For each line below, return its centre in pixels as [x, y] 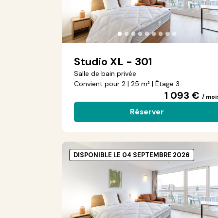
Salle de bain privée [105, 73]
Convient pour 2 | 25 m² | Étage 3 [127, 84]
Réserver [147, 112]
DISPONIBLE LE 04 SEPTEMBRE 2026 [132, 155]
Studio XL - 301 [113, 62]
